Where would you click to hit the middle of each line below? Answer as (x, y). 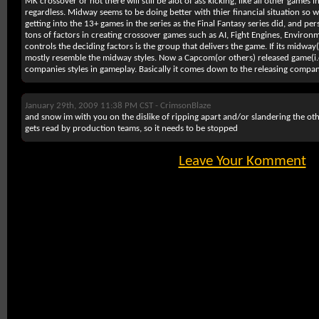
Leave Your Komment (242, 161)
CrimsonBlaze (185, 106)
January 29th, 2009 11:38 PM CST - (93, 106)
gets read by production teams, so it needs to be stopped (131, 129)
